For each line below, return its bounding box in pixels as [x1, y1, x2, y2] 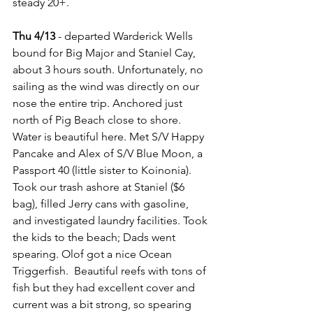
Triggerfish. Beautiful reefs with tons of [13, 264, 209, 277]
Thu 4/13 [13, 29, 58, 43]
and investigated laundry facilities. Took [13, 214, 210, 227]
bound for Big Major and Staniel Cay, [13, 46, 198, 59]
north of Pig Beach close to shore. [13, 113, 184, 126]
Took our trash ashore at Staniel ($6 [13, 180, 187, 194]
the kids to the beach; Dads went [13, 231, 178, 244]
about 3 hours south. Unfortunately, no [13, 63, 206, 76]
